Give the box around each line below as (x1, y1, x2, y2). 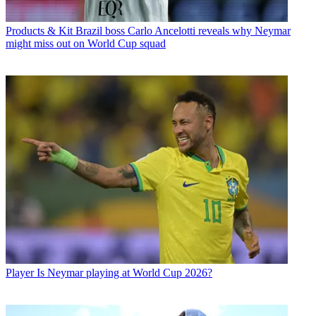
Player (6, 266, 34, 279)
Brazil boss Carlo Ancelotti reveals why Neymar (75, 25, 291, 37)
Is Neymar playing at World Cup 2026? (37, 266, 212, 279)
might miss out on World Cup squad (6, 37, 166, 50)
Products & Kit (6, 25, 73, 37)
